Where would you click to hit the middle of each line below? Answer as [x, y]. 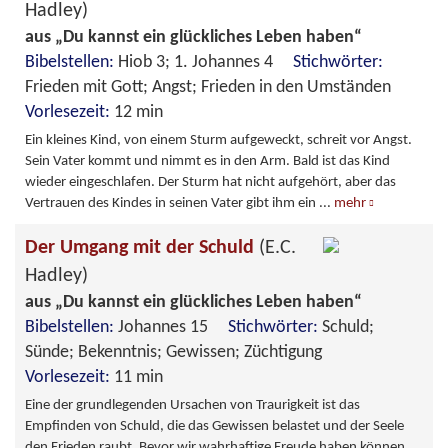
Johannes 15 [173, 327]
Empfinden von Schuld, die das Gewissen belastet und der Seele [214, 426]
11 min [138, 377]
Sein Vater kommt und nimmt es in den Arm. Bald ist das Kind [207, 161]
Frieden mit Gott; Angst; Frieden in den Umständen [216, 87]
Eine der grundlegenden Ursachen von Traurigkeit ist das [192, 405]
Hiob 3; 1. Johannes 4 [205, 62]
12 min [138, 112]
